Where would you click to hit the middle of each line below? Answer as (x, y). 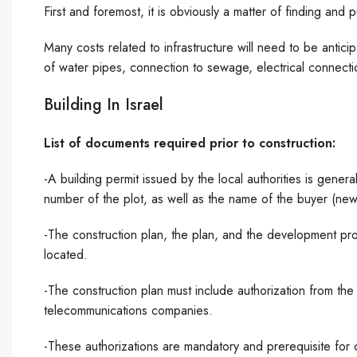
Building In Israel (104, 105)
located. (66, 255)
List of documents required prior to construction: (190, 143)
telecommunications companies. (128, 310)
